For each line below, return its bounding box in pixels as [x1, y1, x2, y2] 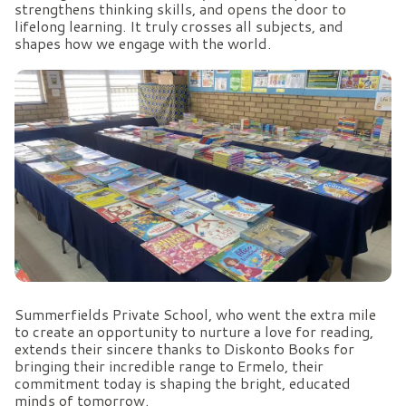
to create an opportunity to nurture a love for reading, [14, 320, 373, 342]
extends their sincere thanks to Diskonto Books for [14, 337, 354, 359]
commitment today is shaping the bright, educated [14, 372, 351, 393]
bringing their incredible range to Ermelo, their [14, 354, 324, 376]
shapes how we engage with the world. [14, 32, 271, 53]
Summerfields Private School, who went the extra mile [14, 303, 376, 324]
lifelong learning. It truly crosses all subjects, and [14, 14, 343, 36]
